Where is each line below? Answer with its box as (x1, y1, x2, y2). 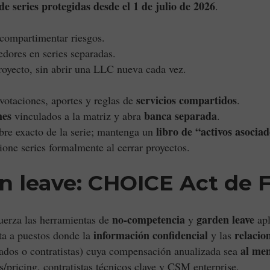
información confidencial (93, 227, 208, 243)
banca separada (144, 108, 217, 124)
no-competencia (112, 212, 185, 227)
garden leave (196, 212, 254, 227)
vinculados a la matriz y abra (11, 108, 144, 123)
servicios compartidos (136, 92, 237, 108)
